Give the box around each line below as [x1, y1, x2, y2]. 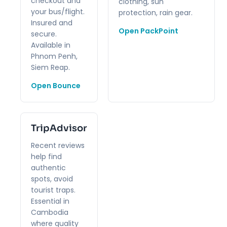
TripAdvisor [31, 122, 87, 134]
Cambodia [31, 207, 68, 217]
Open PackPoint [119, 25, 178, 36]
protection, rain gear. [119, 7, 193, 18]
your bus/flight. [31, 6, 85, 17]
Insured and [31, 17, 72, 28]
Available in [31, 40, 70, 50]
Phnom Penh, [31, 51, 78, 61]
